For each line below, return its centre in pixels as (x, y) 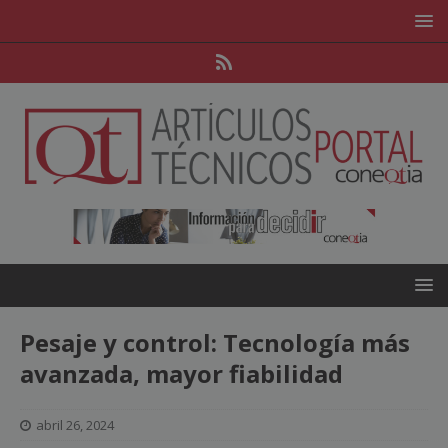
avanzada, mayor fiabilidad (181, 374)
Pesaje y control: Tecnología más (215, 343)
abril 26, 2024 (75, 425)
